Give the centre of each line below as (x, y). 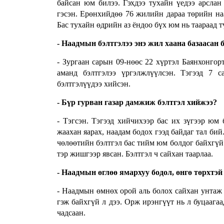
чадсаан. (71, 213)
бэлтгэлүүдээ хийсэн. (94, 84)
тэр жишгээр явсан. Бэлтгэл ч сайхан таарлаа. (135, 154)
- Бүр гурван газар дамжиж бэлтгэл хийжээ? (137, 102)
